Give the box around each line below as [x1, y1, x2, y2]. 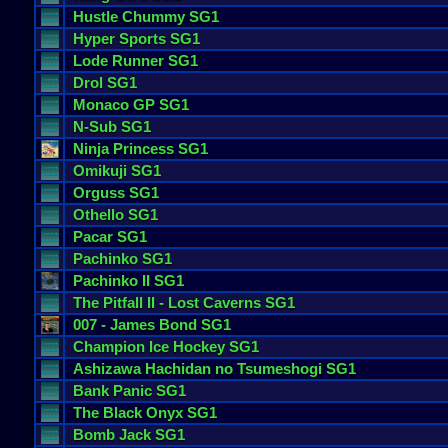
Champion [73, 338, 145, 355]
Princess [113, 140, 174, 157]
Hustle [73, 8, 118, 25]
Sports [119, 30, 166, 47]
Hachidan [145, 360, 211, 377]
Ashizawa [73, 360, 141, 377]
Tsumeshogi [237, 360, 322, 377]
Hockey [173, 338, 225, 355]
